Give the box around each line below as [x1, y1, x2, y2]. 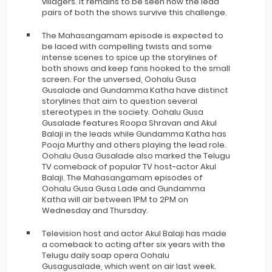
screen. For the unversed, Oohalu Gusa [42, 73, 196, 85]
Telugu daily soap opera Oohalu [42, 249, 169, 261]
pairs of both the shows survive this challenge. [42, 6, 227, 18]
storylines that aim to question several [42, 95, 197, 107]
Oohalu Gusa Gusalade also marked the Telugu [42, 149, 230, 161]
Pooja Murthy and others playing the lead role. [42, 138, 226, 151]
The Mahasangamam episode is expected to [42, 29, 223, 41]
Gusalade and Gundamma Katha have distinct [42, 84, 228, 96]
